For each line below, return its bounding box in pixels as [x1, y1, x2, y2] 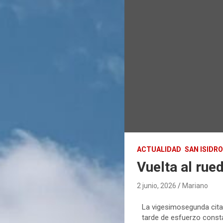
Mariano [182, 182, 209, 190]
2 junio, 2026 [137, 182, 177, 190]
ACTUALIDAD [137, 145, 182, 154]
